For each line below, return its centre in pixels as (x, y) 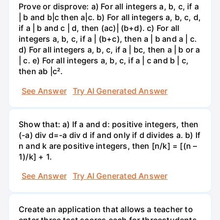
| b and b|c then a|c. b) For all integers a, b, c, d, (110, 17)
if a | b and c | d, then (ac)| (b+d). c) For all (99, 28)
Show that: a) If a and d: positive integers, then (109, 124)
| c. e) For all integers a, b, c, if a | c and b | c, (104, 61)
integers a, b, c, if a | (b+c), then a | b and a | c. (108, 39)
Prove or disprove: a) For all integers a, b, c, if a (109, 7)
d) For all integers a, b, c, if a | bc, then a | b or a (110, 50)
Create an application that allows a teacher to (106, 209)
